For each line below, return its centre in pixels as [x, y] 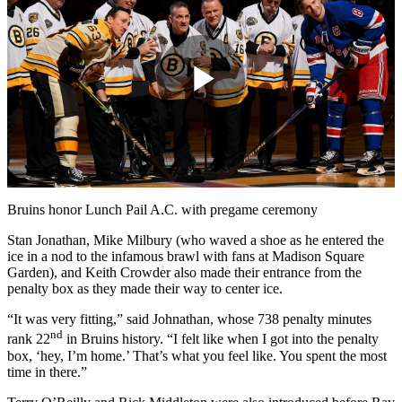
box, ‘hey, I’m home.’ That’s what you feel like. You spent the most [197, 355]
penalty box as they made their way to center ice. [145, 289]
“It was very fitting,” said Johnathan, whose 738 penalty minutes [189, 319]
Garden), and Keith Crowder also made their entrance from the [184, 273]
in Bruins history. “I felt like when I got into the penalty [221, 339]
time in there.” [47, 371]
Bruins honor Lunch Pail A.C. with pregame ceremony [162, 210]
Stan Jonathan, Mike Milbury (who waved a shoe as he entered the [196, 240]
